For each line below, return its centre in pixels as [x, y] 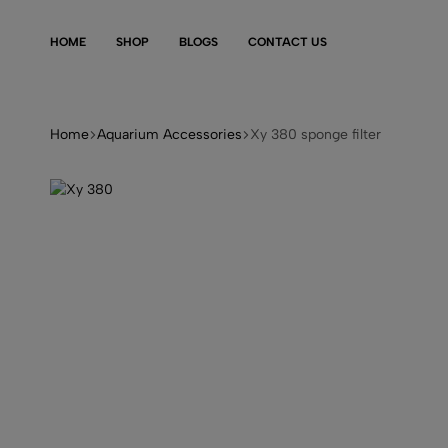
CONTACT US [287, 41]
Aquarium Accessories [169, 134]
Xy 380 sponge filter [315, 134]
